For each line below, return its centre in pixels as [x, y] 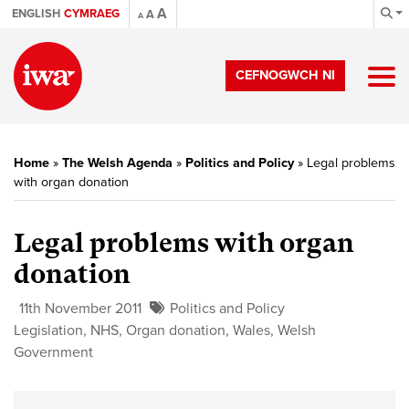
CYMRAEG [92, 14]
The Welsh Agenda [117, 163]
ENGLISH [36, 14]
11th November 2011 [80, 309]
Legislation [48, 330]
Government [53, 352]
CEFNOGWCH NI [285, 75]
